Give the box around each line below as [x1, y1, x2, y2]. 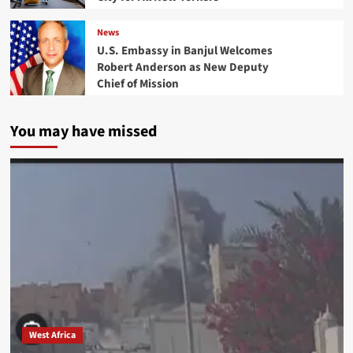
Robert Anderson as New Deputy [96, 59, 269, 76]
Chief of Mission [96, 76, 179, 93]
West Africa [28, 328, 76, 342]
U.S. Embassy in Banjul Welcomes [96, 43, 273, 60]
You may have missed [9, 120, 157, 143]
